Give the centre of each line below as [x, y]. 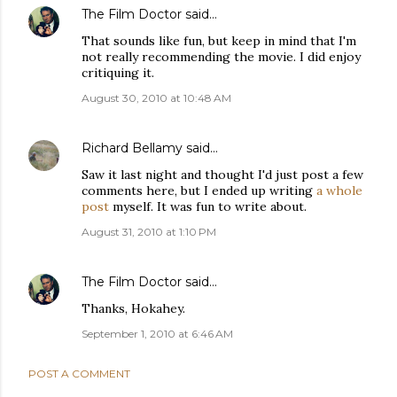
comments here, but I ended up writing [199, 191]
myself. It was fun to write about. [208, 206]
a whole [339, 191]
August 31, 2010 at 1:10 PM [149, 232]
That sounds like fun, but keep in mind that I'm [219, 41]
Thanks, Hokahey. [133, 308]
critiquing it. [118, 73]
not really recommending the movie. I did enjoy [221, 57]
